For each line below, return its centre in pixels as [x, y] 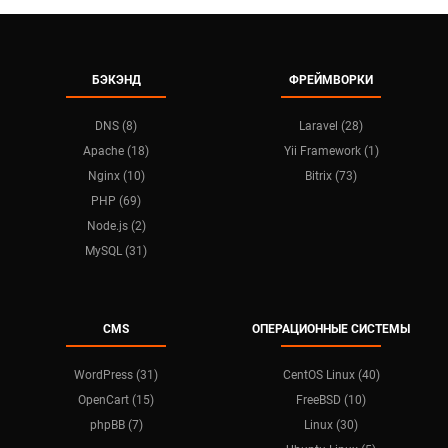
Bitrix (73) [331, 176]
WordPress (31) [116, 375]
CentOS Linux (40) [331, 375]
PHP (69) [116, 201]
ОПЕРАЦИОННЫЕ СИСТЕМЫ [331, 329]
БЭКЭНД [116, 80]
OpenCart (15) [116, 400]
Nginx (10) [116, 176]
